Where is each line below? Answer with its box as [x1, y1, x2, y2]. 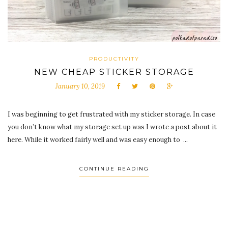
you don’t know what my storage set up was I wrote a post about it [8, 122, 217, 131]
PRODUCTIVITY [89, 55, 139, 62]
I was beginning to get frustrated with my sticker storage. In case [8, 109, 215, 119]
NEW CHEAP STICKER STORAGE [34, 67, 194, 77]
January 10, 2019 [55, 81, 105, 91]
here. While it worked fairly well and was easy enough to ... [8, 135, 188, 144]
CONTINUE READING [79, 165, 149, 172]
